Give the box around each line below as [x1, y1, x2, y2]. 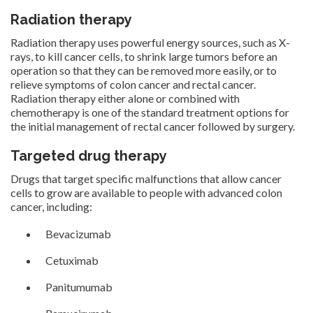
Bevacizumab [45, 226, 111, 240]
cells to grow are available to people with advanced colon [10, 185, 282, 199]
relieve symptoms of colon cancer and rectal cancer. [10, 77, 256, 91]
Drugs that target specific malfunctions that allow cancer [10, 171, 282, 185]
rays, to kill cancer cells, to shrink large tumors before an [10, 49, 277, 63]
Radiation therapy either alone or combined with [10, 91, 240, 105]
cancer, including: [10, 199, 92, 213]
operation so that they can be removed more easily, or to [10, 63, 277, 77]
